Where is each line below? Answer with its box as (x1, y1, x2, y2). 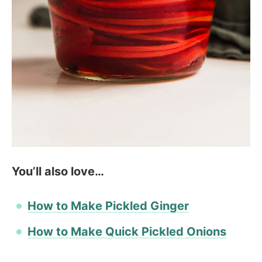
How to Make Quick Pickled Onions (27, 225, 226, 239)
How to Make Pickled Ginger (27, 199, 189, 213)
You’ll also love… (12, 164, 104, 178)
